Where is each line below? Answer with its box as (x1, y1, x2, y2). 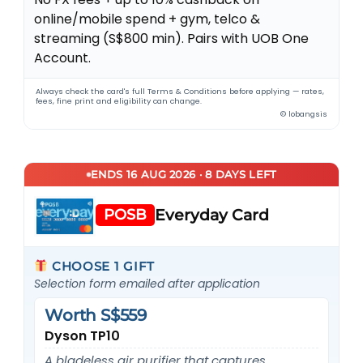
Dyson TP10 (45, 326, 121, 345)
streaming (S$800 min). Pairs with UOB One (34, 28, 310, 48)
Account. (34, 48, 92, 67)
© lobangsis (280, 108, 327, 119)
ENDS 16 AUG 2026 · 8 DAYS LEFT (90, 167, 277, 181)
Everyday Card (155, 206, 270, 225)
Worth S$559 (45, 305, 147, 325)
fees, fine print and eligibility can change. (36, 95, 203, 106)
